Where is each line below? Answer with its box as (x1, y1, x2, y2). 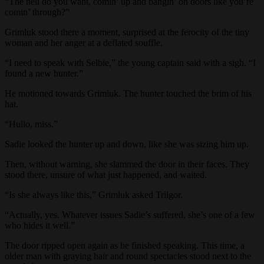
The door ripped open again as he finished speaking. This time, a (5, 240, 245, 251)
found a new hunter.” (5, 68, 83, 79)
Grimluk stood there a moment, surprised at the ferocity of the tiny (5, 27, 249, 38)
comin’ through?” (5, 7, 70, 18)
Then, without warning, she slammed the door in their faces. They (5, 159, 249, 170)
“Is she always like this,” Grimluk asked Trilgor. (5, 190, 183, 200)
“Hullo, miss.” (5, 119, 58, 130)
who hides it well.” (5, 220, 75, 231)
